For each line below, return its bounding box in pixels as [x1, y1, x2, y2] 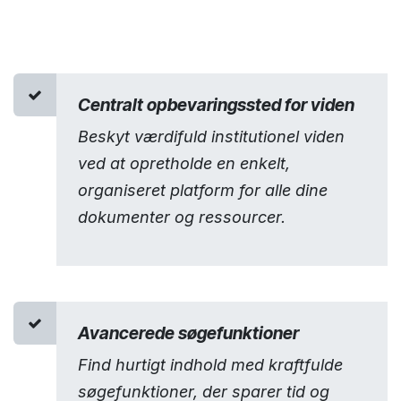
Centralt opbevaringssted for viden [78, 94, 354, 116]
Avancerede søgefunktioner [78, 322, 299, 345]
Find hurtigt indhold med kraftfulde [78, 355, 343, 375]
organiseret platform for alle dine [78, 181, 328, 200]
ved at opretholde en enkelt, [78, 154, 290, 174]
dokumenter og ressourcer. [78, 208, 286, 227]
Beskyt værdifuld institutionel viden [78, 127, 345, 147]
